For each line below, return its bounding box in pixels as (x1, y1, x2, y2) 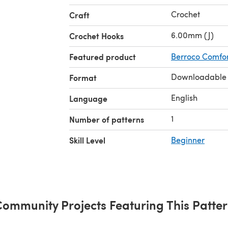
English (171, 92, 197, 103)
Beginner (171, 134, 205, 145)
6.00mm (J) (171, 30, 214, 40)
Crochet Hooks (69, 30, 124, 42)
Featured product (69, 51, 136, 63)
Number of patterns (69, 113, 144, 125)
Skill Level (69, 134, 105, 146)
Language (69, 93, 107, 104)
